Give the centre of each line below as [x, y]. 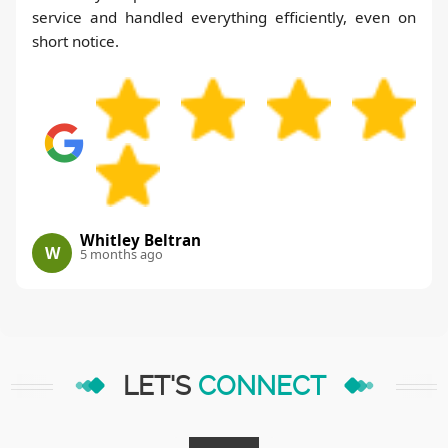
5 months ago [121, 254]
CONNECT [261, 385]
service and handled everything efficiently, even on [224, 17]
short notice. [75, 41]
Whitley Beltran [140, 240]
